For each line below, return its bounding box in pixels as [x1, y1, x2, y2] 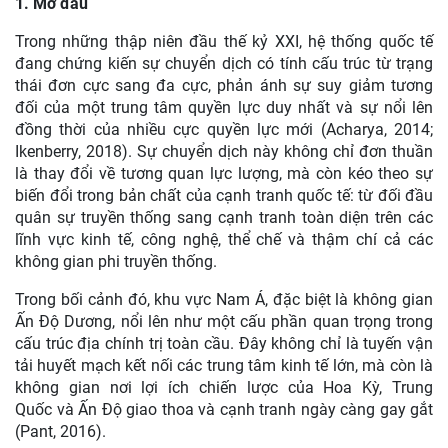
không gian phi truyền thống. [15, 252, 217, 271]
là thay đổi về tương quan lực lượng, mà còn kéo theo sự [15, 164, 433, 183]
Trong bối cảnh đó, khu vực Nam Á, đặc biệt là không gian [15, 290, 433, 309]
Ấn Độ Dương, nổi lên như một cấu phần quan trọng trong [15, 312, 433, 331]
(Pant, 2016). [15, 422, 106, 441]
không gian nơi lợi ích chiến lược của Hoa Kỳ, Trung [15, 378, 433, 397]
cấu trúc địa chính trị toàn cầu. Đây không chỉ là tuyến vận [15, 334, 433, 353]
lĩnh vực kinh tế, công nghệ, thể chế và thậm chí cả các [15, 230, 433, 249]
